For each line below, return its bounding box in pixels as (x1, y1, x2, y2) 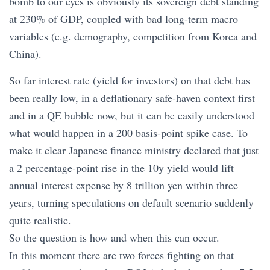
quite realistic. (9, 213, 71, 228)
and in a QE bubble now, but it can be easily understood (9, 108, 254, 123)
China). (9, 46, 42, 61)
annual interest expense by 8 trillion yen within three (9, 178, 238, 193)
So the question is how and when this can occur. (9, 230, 219, 245)
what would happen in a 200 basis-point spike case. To (9, 125, 248, 140)
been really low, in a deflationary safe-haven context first (9, 90, 255, 105)
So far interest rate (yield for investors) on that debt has (9, 73, 250, 88)
